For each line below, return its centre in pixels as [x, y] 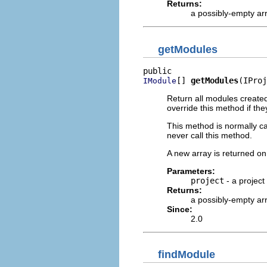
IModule [160, 80]
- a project [244, 180]
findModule [187, 254]
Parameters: [191, 171]
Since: [180, 209]
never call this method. [209, 135]
